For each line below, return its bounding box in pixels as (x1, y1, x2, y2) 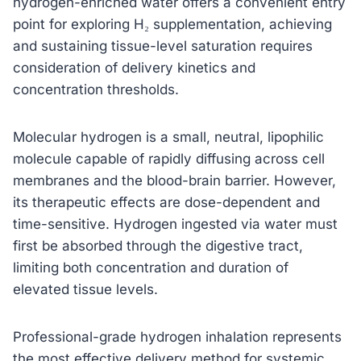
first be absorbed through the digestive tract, (13, 237, 303, 254)
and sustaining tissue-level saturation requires (13, 37, 313, 54)
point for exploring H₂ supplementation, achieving (13, 15, 332, 32)
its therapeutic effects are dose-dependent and (13, 193, 320, 210)
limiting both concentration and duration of (13, 259, 288, 276)
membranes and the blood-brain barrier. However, (13, 172, 336, 189)
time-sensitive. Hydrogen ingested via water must (13, 215, 338, 232)
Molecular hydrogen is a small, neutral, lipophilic (13, 128, 324, 145)
